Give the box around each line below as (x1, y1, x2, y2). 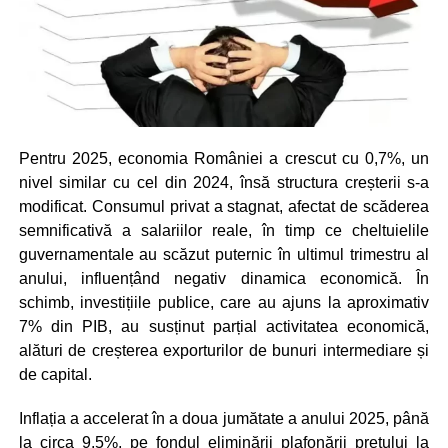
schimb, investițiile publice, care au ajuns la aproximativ (18, 293, 430, 311)
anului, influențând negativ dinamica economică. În (18, 269, 430, 287)
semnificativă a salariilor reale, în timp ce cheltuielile (18, 221, 430, 239)
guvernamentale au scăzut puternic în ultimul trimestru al (18, 245, 430, 263)
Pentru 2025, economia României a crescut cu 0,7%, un (18, 149, 430, 167)
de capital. (18, 365, 92, 383)
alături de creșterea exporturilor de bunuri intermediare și (18, 341, 430, 359)
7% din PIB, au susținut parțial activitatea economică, (18, 317, 430, 335)
